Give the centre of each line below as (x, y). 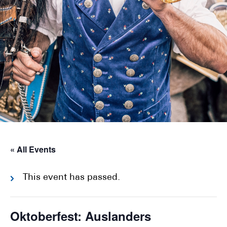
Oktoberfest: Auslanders (81, 216)
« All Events (33, 149)
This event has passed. (71, 178)
